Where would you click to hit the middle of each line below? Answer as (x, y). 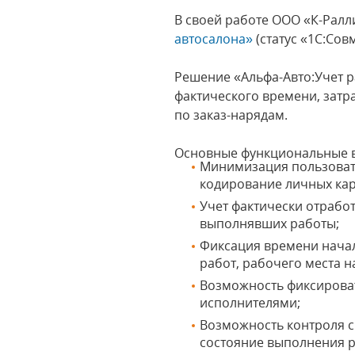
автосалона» (214, 39)
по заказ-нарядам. (233, 115)
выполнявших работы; (271, 223)
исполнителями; (252, 303)
